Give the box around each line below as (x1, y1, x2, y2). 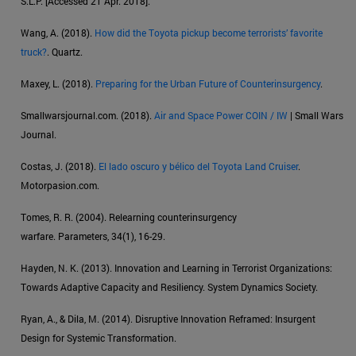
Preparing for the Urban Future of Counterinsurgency (95, 77, 320, 91)
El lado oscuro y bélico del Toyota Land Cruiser (99, 160, 298, 173)
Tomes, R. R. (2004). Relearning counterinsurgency (21, 211, 237, 224)
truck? (21, 45, 47, 59)
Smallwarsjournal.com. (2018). (21, 109, 154, 122)
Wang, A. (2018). (21, 26, 95, 40)
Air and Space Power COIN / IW (154, 109, 288, 122)
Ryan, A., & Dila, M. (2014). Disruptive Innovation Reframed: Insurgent (21, 312, 315, 326)
